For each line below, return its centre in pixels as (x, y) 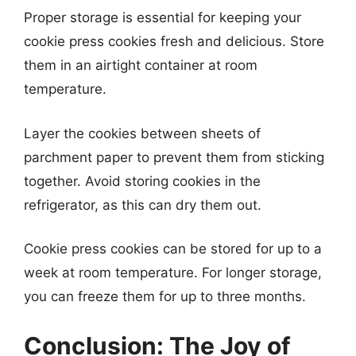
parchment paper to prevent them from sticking (174, 157)
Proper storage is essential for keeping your (163, 17)
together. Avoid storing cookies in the (142, 181)
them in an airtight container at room (141, 65)
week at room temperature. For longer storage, (173, 273)
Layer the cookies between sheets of (142, 133)
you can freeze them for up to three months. (165, 296)
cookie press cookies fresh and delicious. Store (174, 41)
